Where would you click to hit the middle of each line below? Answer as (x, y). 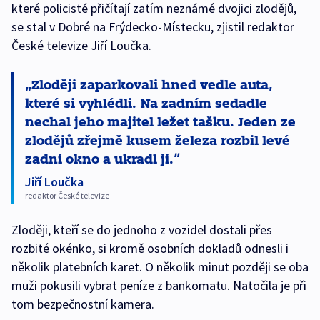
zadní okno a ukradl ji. (99, 158)
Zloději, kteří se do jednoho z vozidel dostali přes (142, 230)
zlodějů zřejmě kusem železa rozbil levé (157, 140)
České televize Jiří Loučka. (81, 45)
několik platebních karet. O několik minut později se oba (160, 267)
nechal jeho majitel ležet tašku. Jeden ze (160, 121)
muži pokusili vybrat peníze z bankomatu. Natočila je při (159, 285)
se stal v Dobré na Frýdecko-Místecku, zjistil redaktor (153, 27)
